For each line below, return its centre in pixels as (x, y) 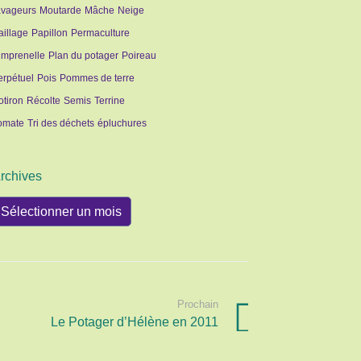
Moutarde (61, 10)
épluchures (122, 123)
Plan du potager (84, 56)
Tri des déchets (61, 123)
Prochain (198, 304)
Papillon (50, 33)
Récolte (44, 101)
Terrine (110, 101)
